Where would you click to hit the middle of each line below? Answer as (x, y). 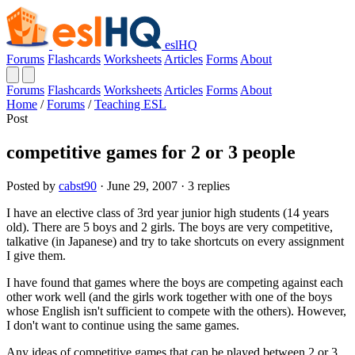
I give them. (36, 255)
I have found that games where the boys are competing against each (175, 282)
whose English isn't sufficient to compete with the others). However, (176, 311)
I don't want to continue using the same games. (123, 325)
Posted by (32, 185)
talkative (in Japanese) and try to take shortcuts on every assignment (175, 241)
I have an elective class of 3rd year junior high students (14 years (168, 212)
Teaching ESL (130, 104)
